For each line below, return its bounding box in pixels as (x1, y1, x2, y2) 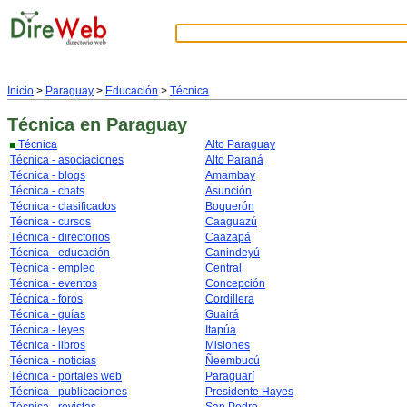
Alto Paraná (205, 154, 263, 166)
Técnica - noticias (10, 354, 96, 367)
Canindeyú (205, 246, 260, 259)
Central (205, 262, 242, 274)
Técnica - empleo (10, 262, 95, 274)
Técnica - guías (10, 308, 85, 321)
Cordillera (205, 293, 254, 305)
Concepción (205, 277, 265, 290)
